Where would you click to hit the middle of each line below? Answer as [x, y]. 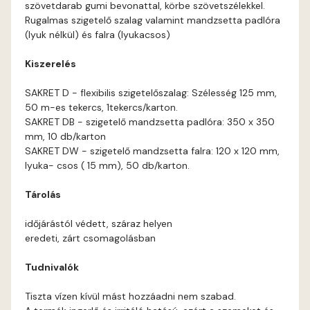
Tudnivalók [52, 267]
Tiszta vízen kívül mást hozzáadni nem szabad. [130, 296]
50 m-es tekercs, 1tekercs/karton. [101, 107]
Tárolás [43, 194]
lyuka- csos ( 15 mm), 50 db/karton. [107, 165]
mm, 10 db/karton [65, 136]
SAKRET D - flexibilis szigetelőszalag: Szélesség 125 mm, [151, 93]
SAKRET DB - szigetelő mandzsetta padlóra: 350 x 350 [150, 122]
